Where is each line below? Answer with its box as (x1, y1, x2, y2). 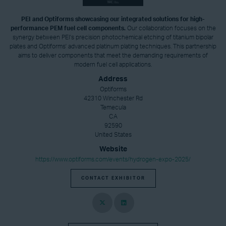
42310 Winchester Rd (83, 95, 143, 102)
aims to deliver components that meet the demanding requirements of (18, 52, 208, 59)
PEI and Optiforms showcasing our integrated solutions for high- (21, 16, 205, 23)
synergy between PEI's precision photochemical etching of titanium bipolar (13, 34, 213, 41)
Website (99, 146, 127, 153)
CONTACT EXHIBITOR (81, 176, 145, 181)
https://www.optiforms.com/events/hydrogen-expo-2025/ (35, 156, 191, 163)
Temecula (100, 104, 126, 111)
